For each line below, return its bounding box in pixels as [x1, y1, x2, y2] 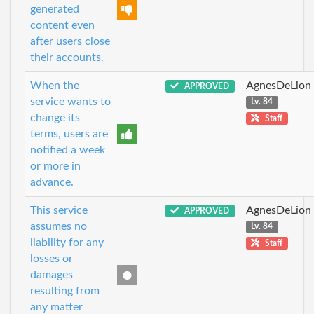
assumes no [30, 220, 87, 232]
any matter [30, 301, 83, 313]
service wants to [30, 95, 111, 107]
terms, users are [30, 128, 108, 139]
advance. [30, 176, 74, 188]
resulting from [30, 285, 100, 296]
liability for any [30, 236, 104, 248]
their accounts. [30, 51, 104, 63]
